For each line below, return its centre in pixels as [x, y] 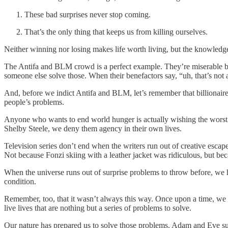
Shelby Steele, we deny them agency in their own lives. [93, 128]
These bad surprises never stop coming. [88, 14]
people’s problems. [34, 102]
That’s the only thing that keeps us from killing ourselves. [116, 32]
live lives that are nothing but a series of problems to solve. [98, 208]
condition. [20, 181]
